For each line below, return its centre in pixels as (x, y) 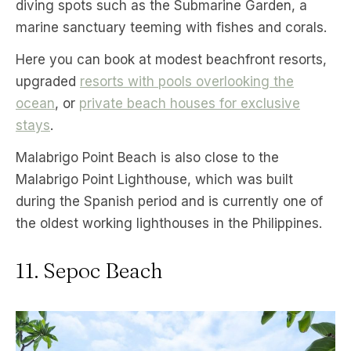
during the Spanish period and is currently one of (169, 202)
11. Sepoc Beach (89, 271)
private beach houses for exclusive (190, 104)
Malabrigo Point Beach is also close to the (147, 158)
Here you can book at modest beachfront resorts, (171, 60)
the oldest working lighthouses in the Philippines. (169, 224)
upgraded (48, 82)
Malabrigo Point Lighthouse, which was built (154, 180)
